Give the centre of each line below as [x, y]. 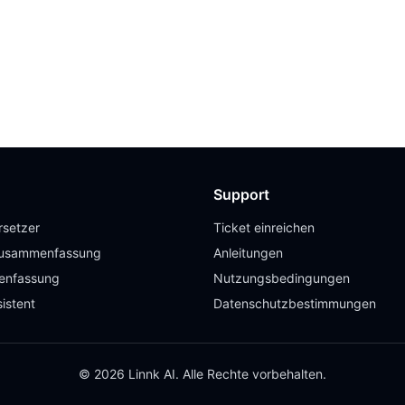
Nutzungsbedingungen [282, 278]
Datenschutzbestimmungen [295, 303]
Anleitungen [248, 253]
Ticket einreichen [264, 227]
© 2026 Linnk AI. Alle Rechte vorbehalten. [202, 374]
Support [241, 194]
